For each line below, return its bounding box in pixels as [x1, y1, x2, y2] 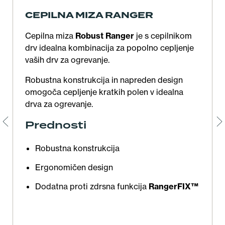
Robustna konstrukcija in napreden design [25, 75, 183, 85]
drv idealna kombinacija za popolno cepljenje [25, 43, 194, 53]
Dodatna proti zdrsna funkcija [35, 181, 149, 192]
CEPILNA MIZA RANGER [25, 9, 153, 22]
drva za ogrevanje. [25, 99, 95, 109]
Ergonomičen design [35, 162, 113, 173]
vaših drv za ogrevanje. [25, 55, 111, 65]
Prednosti [25, 118, 86, 133]
